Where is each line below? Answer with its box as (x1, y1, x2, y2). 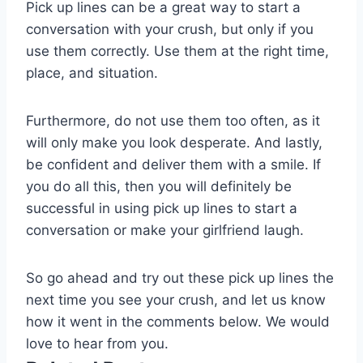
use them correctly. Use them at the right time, (26, 42, 329, 59)
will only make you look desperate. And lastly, (26, 134, 322, 151)
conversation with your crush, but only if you (26, 20, 314, 37)
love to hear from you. (26, 335, 169, 352)
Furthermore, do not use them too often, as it (26, 112, 320, 129)
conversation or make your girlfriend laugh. (26, 221, 304, 238)
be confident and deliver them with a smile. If (26, 156, 321, 173)
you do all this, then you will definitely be (26, 177, 292, 194)
